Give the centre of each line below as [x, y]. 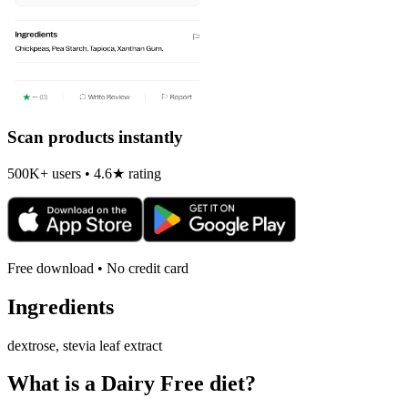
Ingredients [61, 306]
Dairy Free [153, 384]
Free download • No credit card [98, 268]
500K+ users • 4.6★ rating [84, 173]
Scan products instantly [95, 138]
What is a [54, 384]
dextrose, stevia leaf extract [85, 345]
